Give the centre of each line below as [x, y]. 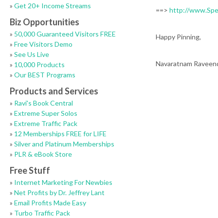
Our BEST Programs [45, 75]
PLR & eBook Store [43, 154]
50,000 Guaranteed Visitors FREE [65, 34]
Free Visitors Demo [43, 44]
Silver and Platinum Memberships [64, 144]
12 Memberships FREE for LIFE [60, 134]
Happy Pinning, [178, 37]
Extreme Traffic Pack [46, 123]
